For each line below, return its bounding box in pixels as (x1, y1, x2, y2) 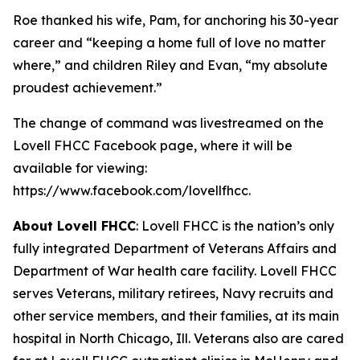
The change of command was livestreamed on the (13, 115, 324, 131)
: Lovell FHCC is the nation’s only (136, 218, 334, 234)
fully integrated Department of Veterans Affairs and (13, 240, 337, 256)
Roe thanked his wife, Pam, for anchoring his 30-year (13, 12, 338, 28)
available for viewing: (13, 160, 147, 176)
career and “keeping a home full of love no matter (13, 35, 325, 51)
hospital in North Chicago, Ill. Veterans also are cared (13, 330, 344, 346)
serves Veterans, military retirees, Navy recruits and (13, 285, 333, 301)
